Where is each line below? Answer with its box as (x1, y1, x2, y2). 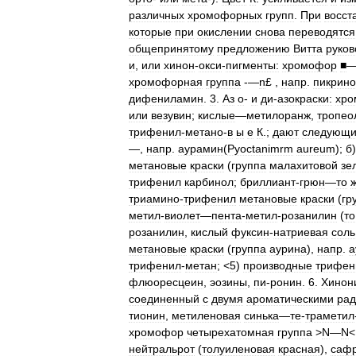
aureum (296, 142, 335, 156)
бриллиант (240, 176, 296, 189)
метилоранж (246, 109, 311, 122)
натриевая (273, 226, 328, 239)
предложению (217, 42, 290, 56)
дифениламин (129, 92, 203, 106)
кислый (191, 226, 228, 239)
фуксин (231, 226, 269, 239)
